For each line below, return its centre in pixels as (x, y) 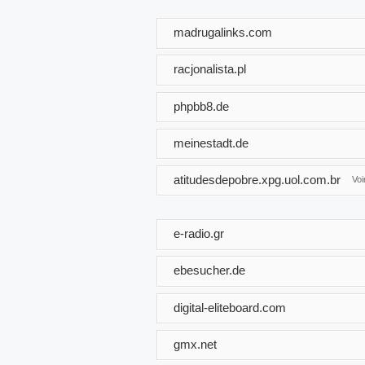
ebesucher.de (209, 270)
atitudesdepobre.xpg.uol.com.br (257, 179)
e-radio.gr (199, 233)
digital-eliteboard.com (230, 307)
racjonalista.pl (210, 68)
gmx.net (195, 344)
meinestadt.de (211, 143)
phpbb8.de (201, 106)
